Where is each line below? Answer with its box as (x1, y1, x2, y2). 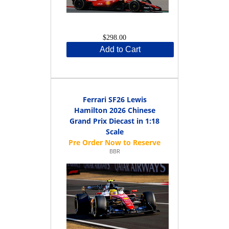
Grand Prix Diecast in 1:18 (70, 116, 159, 126)
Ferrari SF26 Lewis (82, 94, 147, 104)
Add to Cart (100, 44, 141, 54)
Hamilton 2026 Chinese (74, 105, 155, 115)
